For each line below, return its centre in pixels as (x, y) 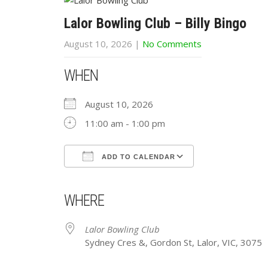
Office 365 (195, 179)
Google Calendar (148, 179)
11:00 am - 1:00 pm (125, 123)
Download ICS (113, 179)
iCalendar (162, 179)
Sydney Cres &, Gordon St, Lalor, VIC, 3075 (173, 242)
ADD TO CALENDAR (137, 157)
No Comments (172, 44)
